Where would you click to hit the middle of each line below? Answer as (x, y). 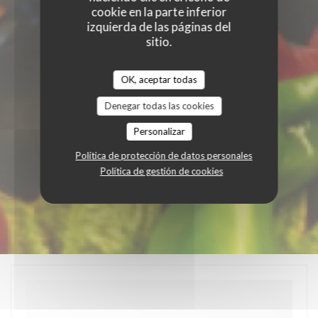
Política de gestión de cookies (161, 171)
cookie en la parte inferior (159, 11)
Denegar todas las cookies (159, 105)
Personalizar (159, 131)
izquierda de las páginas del (159, 26)
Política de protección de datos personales (164, 155)
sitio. (159, 41)
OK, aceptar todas (159, 79)
